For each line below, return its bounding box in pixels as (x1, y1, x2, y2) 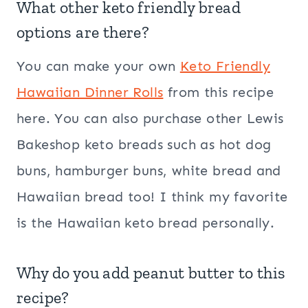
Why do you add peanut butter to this (16, 263, 286, 283)
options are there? (16, 22, 150, 43)
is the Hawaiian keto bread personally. (16, 214, 275, 232)
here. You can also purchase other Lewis (16, 110, 284, 127)
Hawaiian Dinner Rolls (16, 84, 164, 101)
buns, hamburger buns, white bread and (16, 162, 281, 179)
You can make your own (16, 58, 180, 75)
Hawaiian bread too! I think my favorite (16, 188, 288, 206)
